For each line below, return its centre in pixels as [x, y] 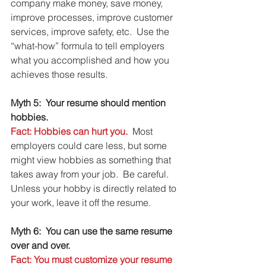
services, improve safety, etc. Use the [91, 31]
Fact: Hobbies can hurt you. [69, 131]
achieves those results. [59, 74]
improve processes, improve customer [93, 17]
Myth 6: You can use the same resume [93, 231]
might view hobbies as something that [92, 159]
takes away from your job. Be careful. [92, 174]
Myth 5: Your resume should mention [89, 102]
